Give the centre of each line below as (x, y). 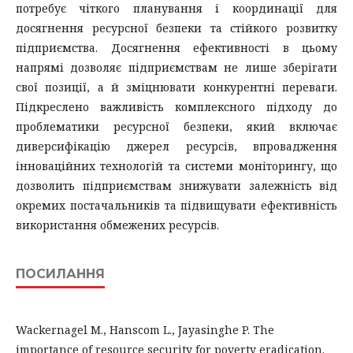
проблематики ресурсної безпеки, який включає (176, 126)
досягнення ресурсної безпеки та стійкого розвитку (176, 28)
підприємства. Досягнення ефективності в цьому (176, 47)
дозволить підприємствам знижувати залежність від (176, 185)
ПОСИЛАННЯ (60, 273)
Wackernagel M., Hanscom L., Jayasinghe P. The (145, 329)
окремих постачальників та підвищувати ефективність (176, 205)
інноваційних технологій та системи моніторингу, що (176, 165)
